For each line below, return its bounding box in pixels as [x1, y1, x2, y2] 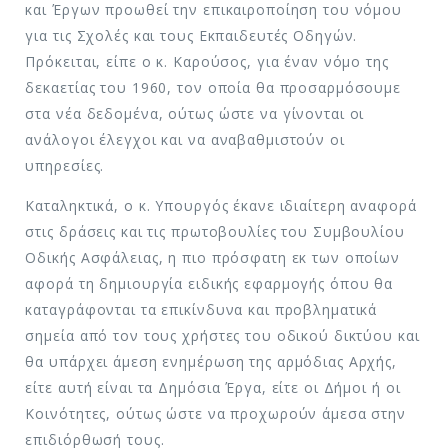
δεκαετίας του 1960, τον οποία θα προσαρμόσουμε [25, 77, 402, 97]
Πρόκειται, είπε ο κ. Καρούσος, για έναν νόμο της [25, 51, 389, 71]
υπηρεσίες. [25, 155, 105, 175]
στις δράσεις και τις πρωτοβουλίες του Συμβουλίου [25, 221, 405, 241]
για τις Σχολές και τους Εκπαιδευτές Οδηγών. [25, 25, 358, 45]
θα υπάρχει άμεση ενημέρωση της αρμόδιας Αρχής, [25, 351, 398, 371]
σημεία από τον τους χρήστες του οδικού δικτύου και [25, 325, 420, 345]
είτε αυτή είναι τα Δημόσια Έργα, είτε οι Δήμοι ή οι [25, 377, 401, 397]
